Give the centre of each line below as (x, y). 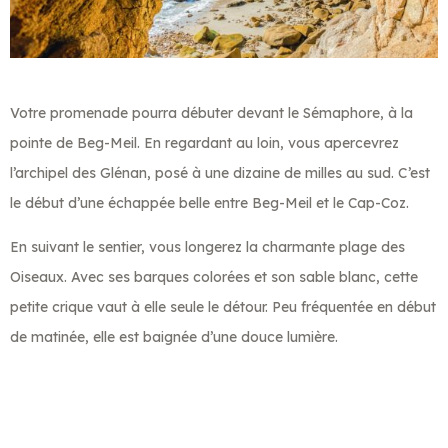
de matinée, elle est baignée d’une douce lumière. (174, 336)
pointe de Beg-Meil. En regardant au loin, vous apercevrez (204, 142)
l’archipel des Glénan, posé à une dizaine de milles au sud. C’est (220, 172)
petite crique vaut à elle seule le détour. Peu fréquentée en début (223, 306)
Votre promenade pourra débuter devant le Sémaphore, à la (211, 112)
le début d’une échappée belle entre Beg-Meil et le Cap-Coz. (209, 202)
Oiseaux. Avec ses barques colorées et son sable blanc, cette (214, 276)
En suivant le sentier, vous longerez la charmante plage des (207, 246)
